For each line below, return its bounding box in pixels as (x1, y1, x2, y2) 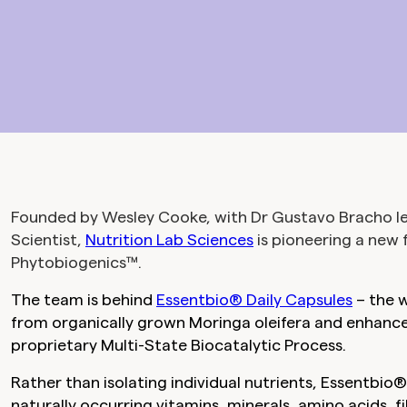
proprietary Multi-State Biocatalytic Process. (11, 335, 346, 353)
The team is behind (11, 290, 156, 308)
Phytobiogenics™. (11, 253, 142, 271)
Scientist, (11, 230, 85, 248)
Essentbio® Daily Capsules (156, 290, 352, 308)
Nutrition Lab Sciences (85, 230, 253, 248)
